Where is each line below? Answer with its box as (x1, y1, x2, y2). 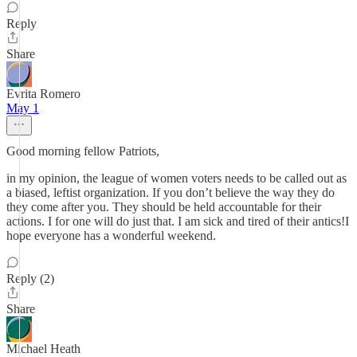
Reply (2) (6, 272, 54, 285)
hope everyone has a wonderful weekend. (6, 229, 216, 242)
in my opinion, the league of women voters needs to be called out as (6, 171, 347, 185)
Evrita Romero (6, 87, 80, 100)
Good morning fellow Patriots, (6, 144, 159, 158)
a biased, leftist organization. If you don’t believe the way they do (6, 186, 335, 199)
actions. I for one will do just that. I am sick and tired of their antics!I (6, 214, 349, 228)
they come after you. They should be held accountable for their (6, 200, 321, 214)
